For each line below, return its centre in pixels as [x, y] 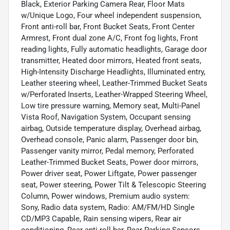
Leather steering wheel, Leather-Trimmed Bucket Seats [114, 83]
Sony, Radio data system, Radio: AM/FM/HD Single [108, 207]
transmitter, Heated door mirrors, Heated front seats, [111, 60]
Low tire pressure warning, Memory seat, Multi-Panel [111, 106]
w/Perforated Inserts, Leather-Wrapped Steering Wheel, [114, 94]
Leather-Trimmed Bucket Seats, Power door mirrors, [110, 162]
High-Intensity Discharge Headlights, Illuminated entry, [113, 72]
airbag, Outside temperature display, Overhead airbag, [111, 128]
